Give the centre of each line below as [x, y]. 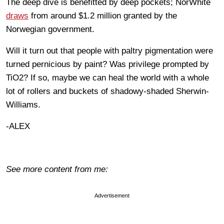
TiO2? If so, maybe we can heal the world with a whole [107, 77]
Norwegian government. [50, 29]
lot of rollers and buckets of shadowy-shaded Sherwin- [107, 91]
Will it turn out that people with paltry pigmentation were [109, 50]
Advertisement [112, 195]
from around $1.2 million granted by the [103, 15]
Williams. [23, 104]
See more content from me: [57, 169]
